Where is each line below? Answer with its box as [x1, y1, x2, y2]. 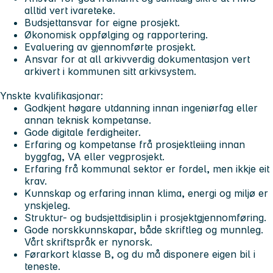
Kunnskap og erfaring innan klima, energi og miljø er [24, 187, 268, 200]
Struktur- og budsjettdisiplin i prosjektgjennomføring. [24, 211, 266, 224]
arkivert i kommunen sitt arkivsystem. [24, 65, 199, 78]
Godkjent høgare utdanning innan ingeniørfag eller [24, 102, 258, 115]
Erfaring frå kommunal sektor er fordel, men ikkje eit [24, 163, 269, 175]
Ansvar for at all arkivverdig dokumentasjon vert [24, 53, 250, 66]
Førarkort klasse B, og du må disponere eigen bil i [24, 248, 255, 261]
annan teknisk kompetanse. [24, 114, 151, 127]
